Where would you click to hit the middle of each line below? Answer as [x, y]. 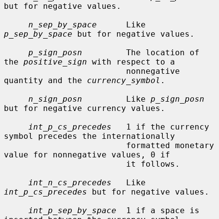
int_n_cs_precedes [70, 182]
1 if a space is [158, 210]
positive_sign [55, 62]
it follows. [65, 164]
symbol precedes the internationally [89, 136]
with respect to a [131, 62]
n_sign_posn [55, 99]
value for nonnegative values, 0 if [87, 154]
